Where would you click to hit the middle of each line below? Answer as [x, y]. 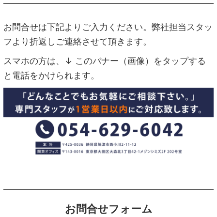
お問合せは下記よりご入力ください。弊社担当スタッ [108, 27]
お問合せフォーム [108, 209]
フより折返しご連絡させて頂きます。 [77, 41]
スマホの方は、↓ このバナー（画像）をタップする [105, 61]
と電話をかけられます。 [51, 75]
